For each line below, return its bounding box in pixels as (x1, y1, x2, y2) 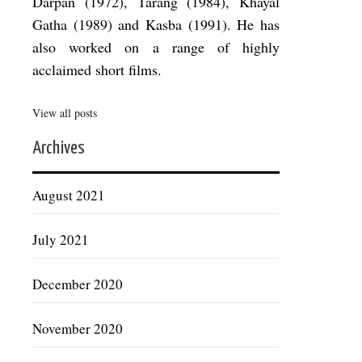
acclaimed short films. (32, 60, 162, 80)
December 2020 (32, 275, 123, 294)
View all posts (32, 105, 97, 121)
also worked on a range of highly (32, 37, 280, 57)
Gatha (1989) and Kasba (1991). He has (32, 15, 280, 35)
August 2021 (32, 186, 105, 205)
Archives (32, 139, 85, 158)
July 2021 (32, 230, 89, 250)
